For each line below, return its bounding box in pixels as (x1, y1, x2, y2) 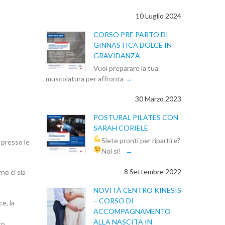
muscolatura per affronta (46, 74, 125, 83)
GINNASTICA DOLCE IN (93, 40, 172, 49)
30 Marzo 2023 (135, 94, 181, 103)
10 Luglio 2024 (136, 11, 181, 20)
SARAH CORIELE (93, 124, 148, 133)
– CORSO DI (93, 196, 134, 205)
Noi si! (101, 147, 123, 156)
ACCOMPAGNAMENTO (93, 206, 171, 215)
